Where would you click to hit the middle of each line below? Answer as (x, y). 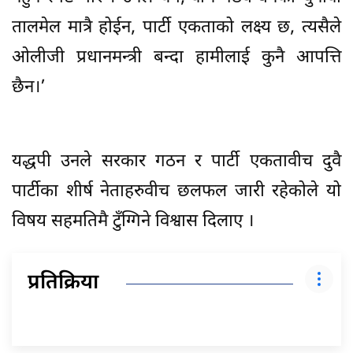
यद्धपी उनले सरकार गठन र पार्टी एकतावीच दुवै (176, 162)
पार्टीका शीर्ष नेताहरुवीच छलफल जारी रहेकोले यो (176, 192)
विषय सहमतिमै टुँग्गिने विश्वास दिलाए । (133, 222)
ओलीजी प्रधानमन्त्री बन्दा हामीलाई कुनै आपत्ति (176, 58)
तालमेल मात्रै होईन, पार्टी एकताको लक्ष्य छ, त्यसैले (176, 28)
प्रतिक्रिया (63, 284)
